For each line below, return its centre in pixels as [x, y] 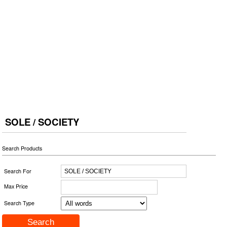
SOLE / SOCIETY [42, 122]
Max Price [16, 186]
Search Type [20, 203]
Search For [18, 171]
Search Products [22, 148]
